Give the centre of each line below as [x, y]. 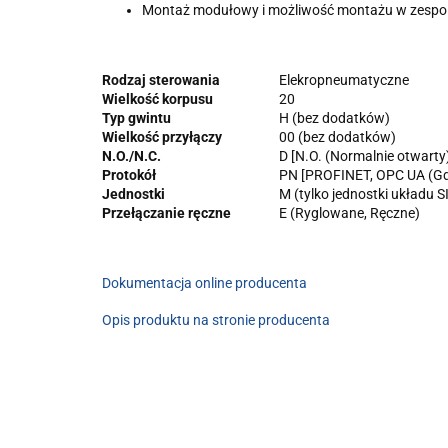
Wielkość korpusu [157, 98]
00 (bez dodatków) [339, 136]
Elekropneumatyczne [344, 79]
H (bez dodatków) [336, 117]
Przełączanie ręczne [166, 212]
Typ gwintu [136, 117]
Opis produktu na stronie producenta [216, 319]
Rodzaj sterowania [161, 79]
